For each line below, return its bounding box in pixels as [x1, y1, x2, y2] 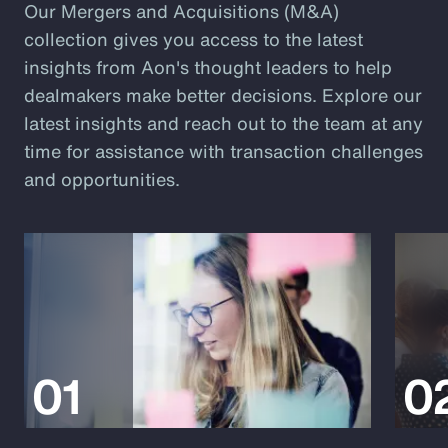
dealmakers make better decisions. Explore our [24, 82, 422, 109]
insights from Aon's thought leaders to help [24, 54, 392, 81]
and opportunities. [24, 166, 180, 193]
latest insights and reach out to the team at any [24, 110, 423, 137]
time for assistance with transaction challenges [24, 138, 423, 165]
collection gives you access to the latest [24, 26, 363, 53]
